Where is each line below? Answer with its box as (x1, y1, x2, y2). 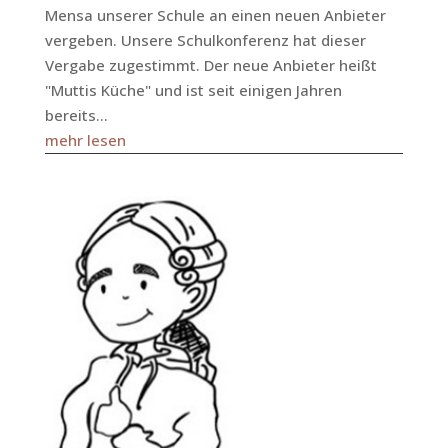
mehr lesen (44, 130, 126, 150)
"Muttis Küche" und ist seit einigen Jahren (44, 80, 342, 100)
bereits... (44, 105, 108, 125)
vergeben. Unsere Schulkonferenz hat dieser (44, 30, 366, 50)
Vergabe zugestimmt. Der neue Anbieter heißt (44, 55, 377, 75)
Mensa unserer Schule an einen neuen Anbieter (44, 5, 386, 25)
